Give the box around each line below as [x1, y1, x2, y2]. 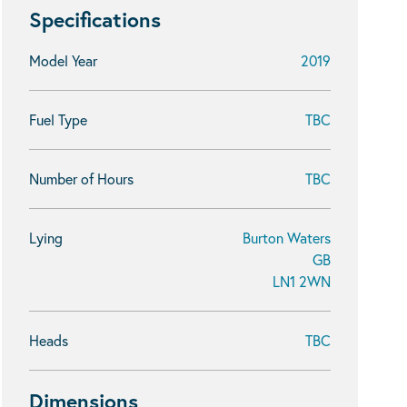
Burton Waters [243, 228, 331, 247]
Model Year [29, 51, 97, 70]
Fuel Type [29, 110, 87, 129]
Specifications [29, 5, 161, 33]
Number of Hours [29, 169, 134, 188]
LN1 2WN [273, 272, 331, 291]
